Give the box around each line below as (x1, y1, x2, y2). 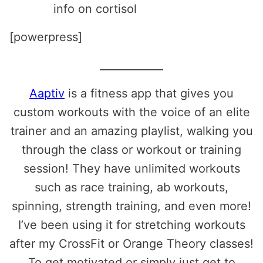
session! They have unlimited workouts (23, 161, 240, 176)
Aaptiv (29, 86, 65, 100)
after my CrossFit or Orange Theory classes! (9, 237, 254, 251)
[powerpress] (9, 30, 82, 44)
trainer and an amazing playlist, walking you (10, 124, 253, 138)
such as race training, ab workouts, (35, 180, 228, 194)
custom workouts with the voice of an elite (13, 105, 250, 119)
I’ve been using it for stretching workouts (18, 218, 245, 232)
